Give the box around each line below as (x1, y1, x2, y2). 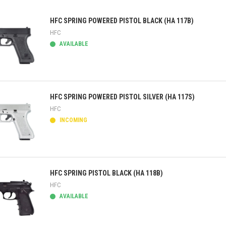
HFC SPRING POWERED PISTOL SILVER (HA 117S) (50, 93, 195, 101)
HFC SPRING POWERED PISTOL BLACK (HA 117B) (50, 17, 194, 25)
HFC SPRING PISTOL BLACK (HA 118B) (50, 169, 163, 177)
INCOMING (58, 117, 87, 124)
